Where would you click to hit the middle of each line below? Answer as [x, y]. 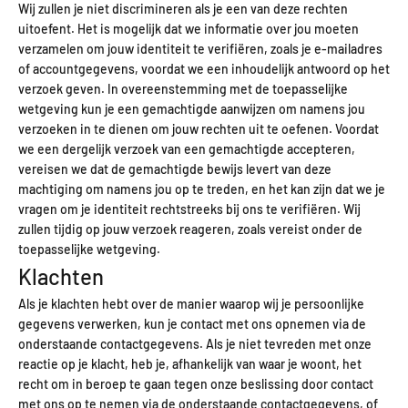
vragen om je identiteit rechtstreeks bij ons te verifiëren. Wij [189, 209]
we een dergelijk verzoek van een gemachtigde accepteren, [187, 148]
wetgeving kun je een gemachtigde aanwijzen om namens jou [192, 108]
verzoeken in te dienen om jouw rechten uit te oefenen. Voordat [199, 128]
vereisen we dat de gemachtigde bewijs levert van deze [175, 168]
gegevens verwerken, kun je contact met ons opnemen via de [192, 323]
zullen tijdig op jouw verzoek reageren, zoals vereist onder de [190, 229]
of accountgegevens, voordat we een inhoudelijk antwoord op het [204, 68]
